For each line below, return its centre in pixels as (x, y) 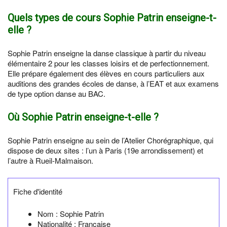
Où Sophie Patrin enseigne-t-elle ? (83, 117)
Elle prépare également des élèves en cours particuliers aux (106, 73)
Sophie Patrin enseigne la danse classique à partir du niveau (107, 53)
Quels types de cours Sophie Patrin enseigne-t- (112, 18)
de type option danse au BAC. (56, 93)
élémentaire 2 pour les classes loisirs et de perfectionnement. (108, 63)
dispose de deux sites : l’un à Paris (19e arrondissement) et (105, 150)
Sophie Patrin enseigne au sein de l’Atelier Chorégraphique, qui (110, 140)
